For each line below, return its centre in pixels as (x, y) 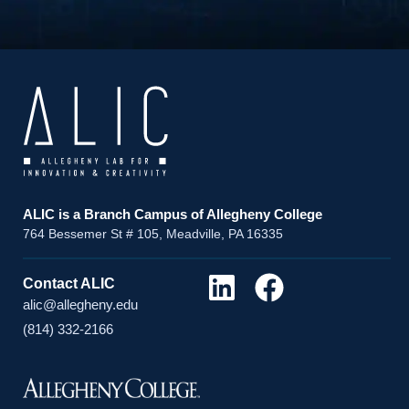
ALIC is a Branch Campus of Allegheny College (173, 215)
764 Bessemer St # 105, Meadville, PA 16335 (153, 234)
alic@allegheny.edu (80, 305)
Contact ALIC (69, 284)
